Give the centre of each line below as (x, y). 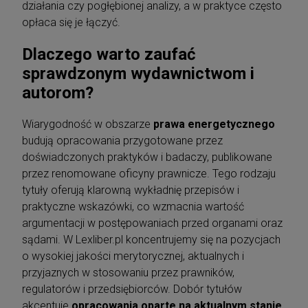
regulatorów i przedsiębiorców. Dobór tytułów (132, 289)
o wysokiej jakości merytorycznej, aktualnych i (133, 256)
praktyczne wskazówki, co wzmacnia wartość (133, 206)
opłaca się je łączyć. (71, 22)
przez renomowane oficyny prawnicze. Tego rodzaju (149, 173)
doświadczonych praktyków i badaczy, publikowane (147, 157)
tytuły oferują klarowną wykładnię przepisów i (131, 190)
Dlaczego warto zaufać (109, 54)
